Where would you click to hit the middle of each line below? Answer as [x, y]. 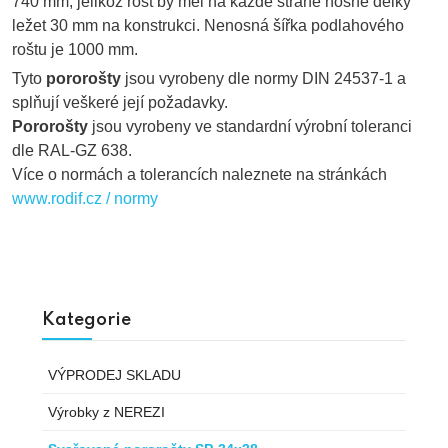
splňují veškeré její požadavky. [120, 103]
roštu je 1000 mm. [75, 50]
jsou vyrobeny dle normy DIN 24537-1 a [263, 79]
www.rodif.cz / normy [85, 199]
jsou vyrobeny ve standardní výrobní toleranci [250, 127]
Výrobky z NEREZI [106, 412]
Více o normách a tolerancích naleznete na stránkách [199, 175]
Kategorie [86, 320]
